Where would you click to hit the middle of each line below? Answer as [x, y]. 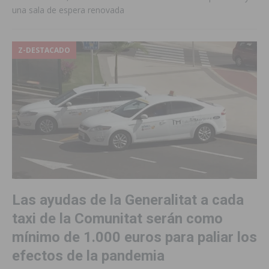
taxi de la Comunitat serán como [117, 219]
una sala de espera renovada [68, 10]
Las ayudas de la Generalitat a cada [128, 200]
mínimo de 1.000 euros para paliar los [134, 237]
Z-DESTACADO [44, 50]
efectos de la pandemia [88, 256]
